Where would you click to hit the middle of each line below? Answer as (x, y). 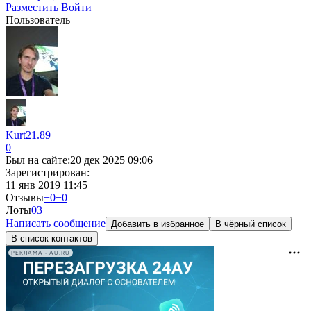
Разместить (32, 7)
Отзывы (25, 197)
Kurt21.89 (28, 135)
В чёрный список (251, 224)
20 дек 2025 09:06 (111, 160)
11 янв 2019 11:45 (47, 185)
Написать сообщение (56, 223)
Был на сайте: (38, 160)
